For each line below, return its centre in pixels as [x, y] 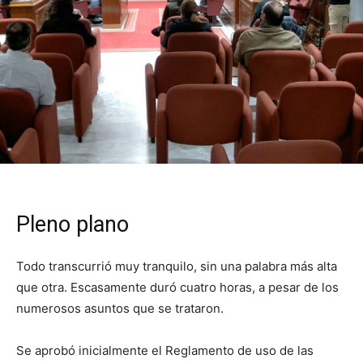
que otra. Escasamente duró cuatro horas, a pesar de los [177, 288]
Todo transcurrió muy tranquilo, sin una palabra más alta [177, 267]
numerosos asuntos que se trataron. [120, 309]
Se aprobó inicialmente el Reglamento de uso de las [165, 351]
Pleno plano [73, 225]
